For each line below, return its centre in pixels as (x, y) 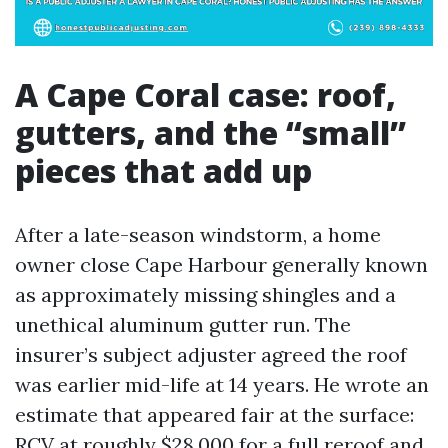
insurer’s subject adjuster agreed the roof (211, 354)
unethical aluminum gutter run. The (183, 324)
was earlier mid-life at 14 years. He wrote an (222, 384)
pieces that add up (163, 170)
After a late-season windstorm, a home (198, 234)
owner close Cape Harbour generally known (221, 264)
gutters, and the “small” (210, 132)
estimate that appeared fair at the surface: (214, 414)
